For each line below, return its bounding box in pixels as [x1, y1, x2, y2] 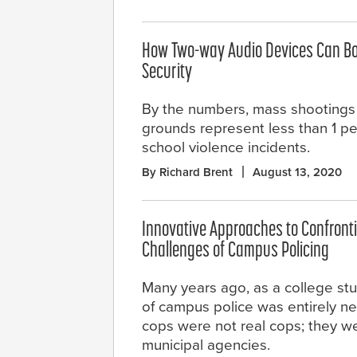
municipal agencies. [142, 336, 270, 355]
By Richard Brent [142, 165, 233, 180]
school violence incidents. [142, 139, 310, 157]
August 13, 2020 [253, 165, 342, 180]
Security [142, 62, 192, 84]
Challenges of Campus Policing [142, 241, 329, 263]
